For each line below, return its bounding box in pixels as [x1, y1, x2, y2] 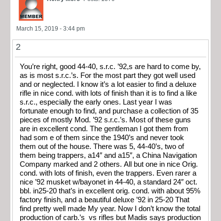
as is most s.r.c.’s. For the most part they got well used [20, 71, 195, 79]
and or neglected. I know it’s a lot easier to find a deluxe [20, 80, 196, 88]
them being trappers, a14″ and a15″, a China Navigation [20, 151, 197, 159]
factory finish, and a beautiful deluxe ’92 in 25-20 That [20, 195, 189, 204]
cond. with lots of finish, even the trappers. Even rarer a [20, 169, 196, 177]
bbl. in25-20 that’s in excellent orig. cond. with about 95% [20, 186, 200, 195]
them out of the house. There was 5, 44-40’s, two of [20, 142, 184, 150]
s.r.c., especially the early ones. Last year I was [20, 98, 172, 106]
